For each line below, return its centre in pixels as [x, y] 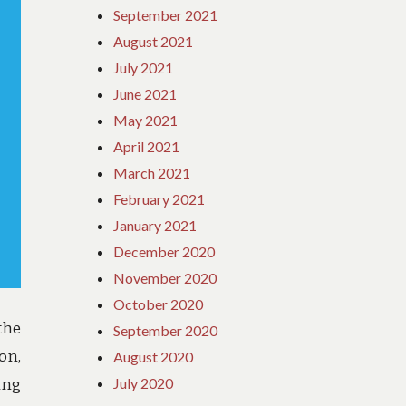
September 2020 [166, 330]
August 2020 [154, 356]
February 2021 [159, 198]
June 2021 [145, 93]
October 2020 [159, 304]
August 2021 [154, 41]
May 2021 [146, 120]
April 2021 [147, 146]
